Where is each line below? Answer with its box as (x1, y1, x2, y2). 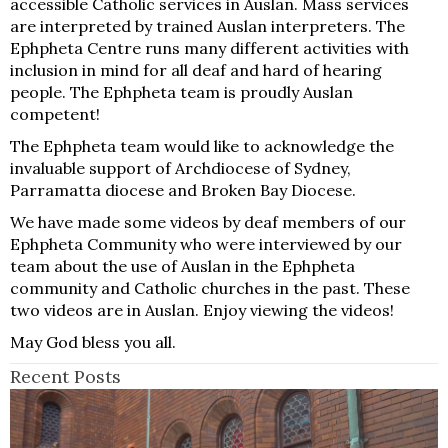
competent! (10, 103, 100, 124)
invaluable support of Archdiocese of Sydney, (10, 157, 351, 178)
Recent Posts (10, 364, 121, 388)
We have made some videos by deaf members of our (10, 211, 406, 232)
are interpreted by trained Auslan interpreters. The (10, 15, 405, 36)
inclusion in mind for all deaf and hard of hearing (10, 59, 382, 80)
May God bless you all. (10, 331, 176, 352)
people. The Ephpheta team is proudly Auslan (10, 81, 353, 102)
